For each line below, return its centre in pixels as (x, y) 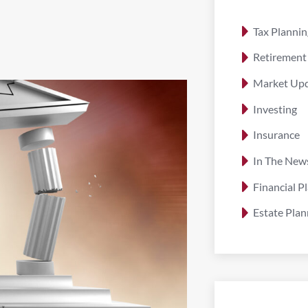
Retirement (280, 57)
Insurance (276, 135)
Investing (275, 109)
